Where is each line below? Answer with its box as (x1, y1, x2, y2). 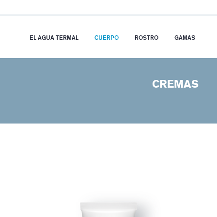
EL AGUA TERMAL (29, 33, 78, 41)
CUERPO (94, 33, 119, 41)
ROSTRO (134, 33, 158, 41)
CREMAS (152, 78, 199, 91)
